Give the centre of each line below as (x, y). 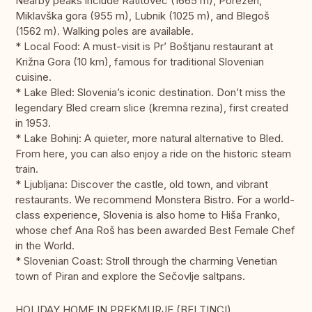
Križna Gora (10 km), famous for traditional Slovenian (140, 62)
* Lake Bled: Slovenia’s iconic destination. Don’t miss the (150, 93)
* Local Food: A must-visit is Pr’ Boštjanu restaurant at (144, 47)
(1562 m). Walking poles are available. (104, 31)
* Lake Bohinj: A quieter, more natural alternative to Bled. (149, 139)
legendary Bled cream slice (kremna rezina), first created (152, 108)
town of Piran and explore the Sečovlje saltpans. (130, 276)
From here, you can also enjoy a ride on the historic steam (153, 154)
